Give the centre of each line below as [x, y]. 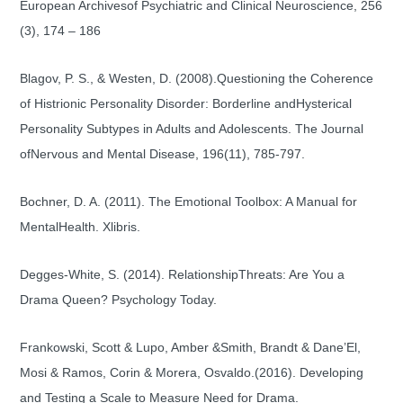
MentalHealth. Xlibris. [80, 226]
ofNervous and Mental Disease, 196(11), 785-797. [162, 153]
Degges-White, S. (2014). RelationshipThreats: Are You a [182, 274]
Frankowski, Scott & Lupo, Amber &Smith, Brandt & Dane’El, [190, 347]
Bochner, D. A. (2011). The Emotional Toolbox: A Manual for [188, 201]
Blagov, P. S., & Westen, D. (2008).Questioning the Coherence [197, 78]
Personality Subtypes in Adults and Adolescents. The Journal [192, 128]
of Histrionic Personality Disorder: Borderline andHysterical [186, 103]
